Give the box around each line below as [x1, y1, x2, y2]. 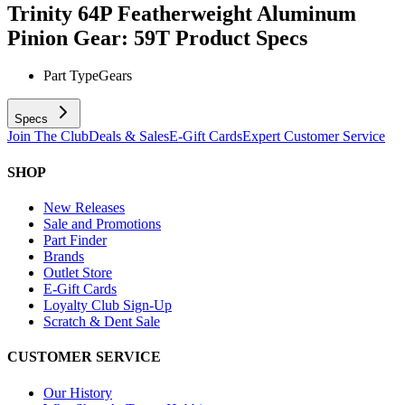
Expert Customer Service [242, 128, 385, 145]
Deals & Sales [89, 128, 169, 145]
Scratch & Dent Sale [43, 313, 160, 329]
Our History [43, 384, 112, 400]
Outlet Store [43, 264, 112, 280]
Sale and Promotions [43, 215, 161, 231]
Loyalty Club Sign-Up [43, 297, 172, 313]
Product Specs [175, 25, 307, 50]
